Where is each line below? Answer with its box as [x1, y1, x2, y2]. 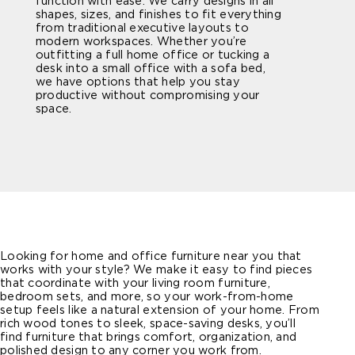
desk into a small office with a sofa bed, [35, 61, 265, 75]
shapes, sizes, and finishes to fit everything [35, 7, 281, 21]
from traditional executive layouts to [35, 21, 249, 35]
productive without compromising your [35, 88, 260, 102]
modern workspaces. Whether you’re [35, 34, 247, 48]
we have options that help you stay [35, 74, 240, 89]
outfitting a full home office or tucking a [35, 48, 270, 62]
